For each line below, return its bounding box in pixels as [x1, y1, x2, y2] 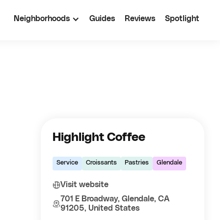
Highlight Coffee [53, 132, 146, 143]
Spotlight [165, 15, 199, 23]
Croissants [86, 160, 117, 166]
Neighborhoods [14, 15, 70, 23]
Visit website [60, 181, 109, 189]
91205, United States [60, 204, 140, 212]
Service [56, 160, 79, 166]
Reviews [125, 15, 155, 23]
